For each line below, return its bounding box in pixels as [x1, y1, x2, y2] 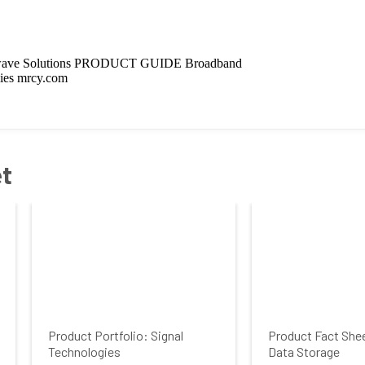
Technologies [48, 343, 121, 359]
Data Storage [268, 343, 340, 359]
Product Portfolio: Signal [48, 327, 183, 343]
